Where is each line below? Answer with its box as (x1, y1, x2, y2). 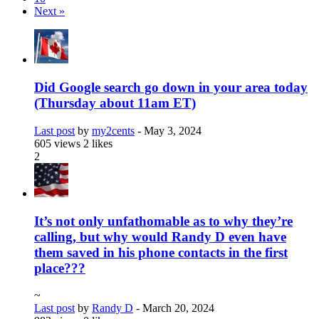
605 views (34, 137, 83, 150)
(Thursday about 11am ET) (34, 95, 196, 111)
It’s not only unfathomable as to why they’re (34, 213, 293, 229)
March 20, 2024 (142, 302, 214, 315)
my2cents (92, 124, 135, 137)
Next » (34, 5, 65, 18)
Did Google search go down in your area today (34, 80, 308, 95)
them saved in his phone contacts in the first (34, 244, 288, 260)
